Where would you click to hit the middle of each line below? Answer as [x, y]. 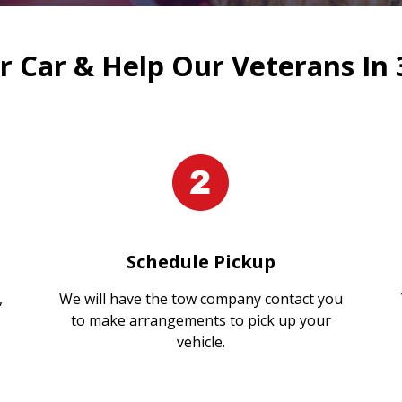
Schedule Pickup [201, 261]
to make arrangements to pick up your [201, 320]
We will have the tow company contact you [201, 298]
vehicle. [201, 341]
